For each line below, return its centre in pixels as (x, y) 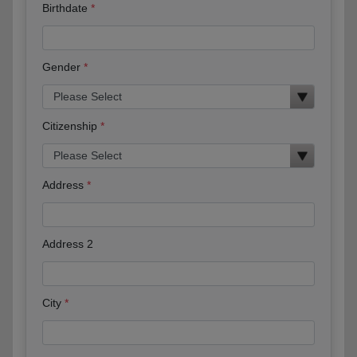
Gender (61, 67)
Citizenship (70, 126)
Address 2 (68, 243)
